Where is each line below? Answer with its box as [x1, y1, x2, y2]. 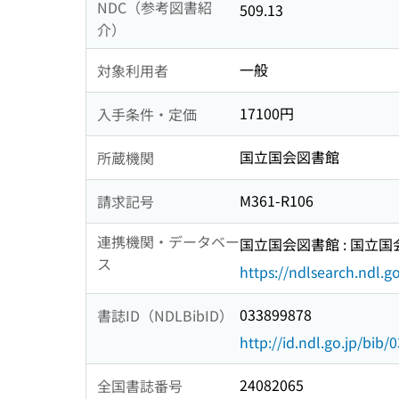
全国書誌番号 [97, 374, 183, 396]
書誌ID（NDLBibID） [97, 304, 233, 326]
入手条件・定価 [97, 102, 197, 125]
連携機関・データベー [97, 231, 240, 253]
